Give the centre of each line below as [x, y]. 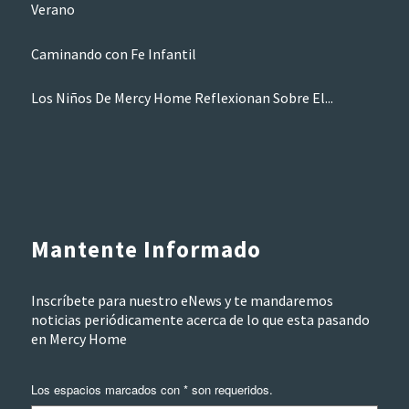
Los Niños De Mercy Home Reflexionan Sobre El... [182, 98]
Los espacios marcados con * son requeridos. [152, 389]
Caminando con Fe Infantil [113, 53]
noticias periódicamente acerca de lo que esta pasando [200, 319]
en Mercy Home [79, 338]
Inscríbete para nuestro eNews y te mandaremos [182, 300]
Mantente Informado [146, 250]
